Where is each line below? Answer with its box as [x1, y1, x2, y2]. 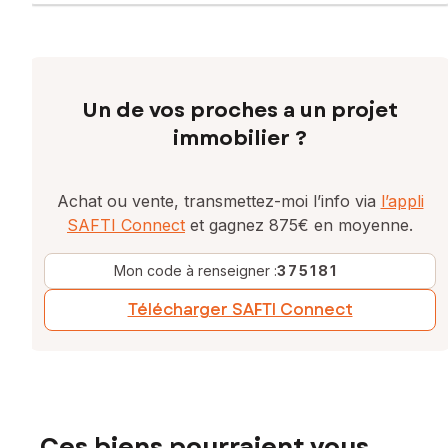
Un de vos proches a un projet [82, 96, 398, 126]
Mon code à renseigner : [114, 262, 277, 280]
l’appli [380, 191, 424, 212]
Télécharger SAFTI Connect [127, 298, 353, 322]
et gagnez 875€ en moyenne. [185, 215, 413, 236]
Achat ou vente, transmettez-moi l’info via [56, 191, 381, 212]
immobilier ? [173, 124, 307, 154]
